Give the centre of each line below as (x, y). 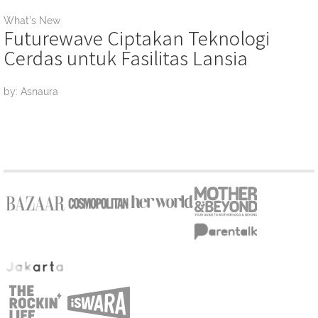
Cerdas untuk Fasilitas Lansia (126, 57)
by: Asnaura (31, 91)
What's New (32, 20)
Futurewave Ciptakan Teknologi (137, 37)
